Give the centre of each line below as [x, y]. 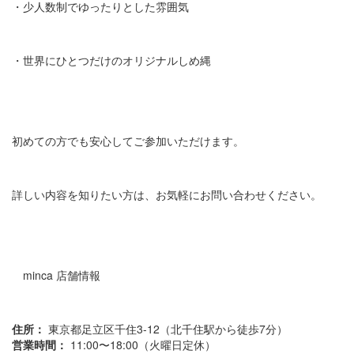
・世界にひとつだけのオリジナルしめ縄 [111, 60]
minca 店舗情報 [56, 275]
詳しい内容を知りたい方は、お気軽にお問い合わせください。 [167, 195]
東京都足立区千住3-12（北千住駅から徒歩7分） [166, 329]
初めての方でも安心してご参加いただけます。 [128, 141]
